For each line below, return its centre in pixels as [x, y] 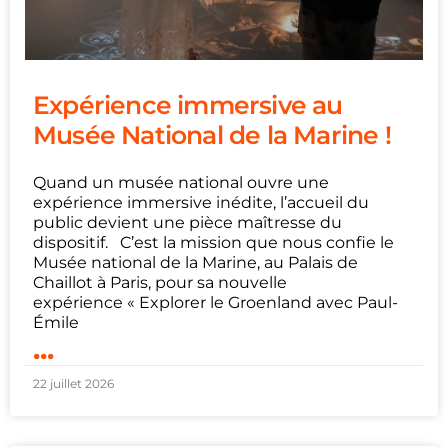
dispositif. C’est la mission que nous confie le [213, 242]
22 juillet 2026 [73, 383]
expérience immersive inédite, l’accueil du [201, 202]
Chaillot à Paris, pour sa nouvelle [160, 282]
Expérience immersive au [188, 104]
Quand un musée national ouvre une [181, 182]
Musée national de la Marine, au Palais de [195, 262]
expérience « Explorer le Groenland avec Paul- [215, 302]
